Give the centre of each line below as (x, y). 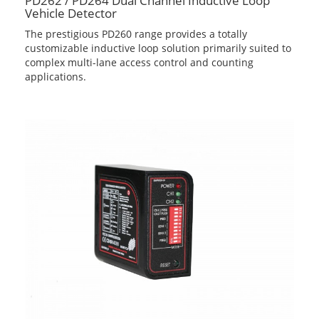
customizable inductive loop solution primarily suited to (158, 48)
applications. (56, 76)
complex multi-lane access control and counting (139, 62)
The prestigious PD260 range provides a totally (136, 33)
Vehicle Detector (71, 13)
